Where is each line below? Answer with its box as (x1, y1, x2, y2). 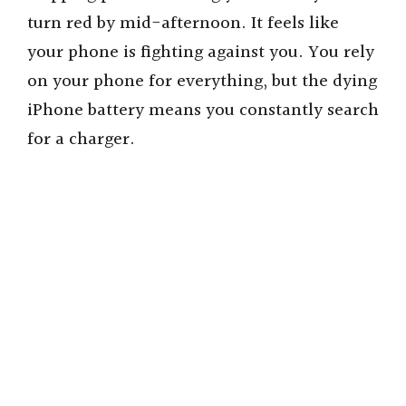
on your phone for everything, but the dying (27, 68, 377, 96)
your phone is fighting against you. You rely (27, 39, 374, 67)
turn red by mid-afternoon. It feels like (27, 10, 339, 38)
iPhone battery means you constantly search (27, 97, 379, 125)
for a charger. (27, 126, 135, 154)
